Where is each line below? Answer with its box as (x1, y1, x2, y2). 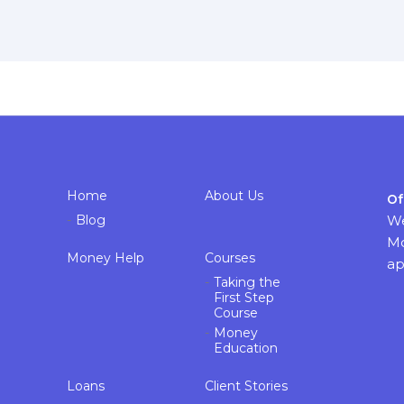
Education (214, 340, 279, 357)
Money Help (67, 250, 144, 267)
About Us (205, 188, 264, 205)
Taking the (214, 274, 281, 291)
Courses (205, 250, 256, 267)
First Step (214, 289, 275, 307)
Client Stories (205, 378, 289, 395)
